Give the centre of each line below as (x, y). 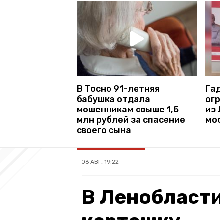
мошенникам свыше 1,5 (128, 109)
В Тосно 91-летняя (118, 89)
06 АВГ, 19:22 (100, 161)
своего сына (104, 130)
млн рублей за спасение (131, 120)
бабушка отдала (113, 99)
